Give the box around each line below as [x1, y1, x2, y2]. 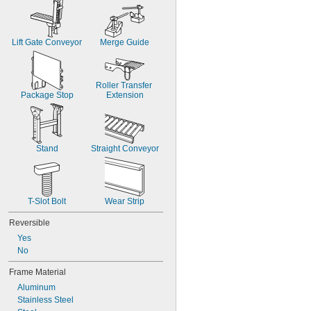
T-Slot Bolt [28, 196, 66, 206]
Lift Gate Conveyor [12, 37, 82, 47]
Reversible [9, 218, 50, 228]
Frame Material [9, 267, 66, 277]
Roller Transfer [95, 81, 152, 90]
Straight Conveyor [90, 144, 159, 153]
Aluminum [17, 283, 56, 292]
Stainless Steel [17, 295, 74, 305]
